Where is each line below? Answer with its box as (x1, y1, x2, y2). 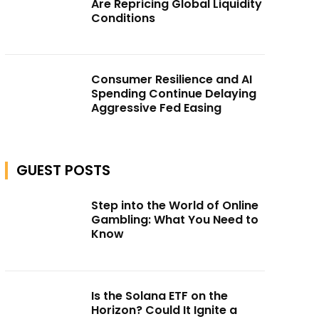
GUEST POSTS (16, 160, 110, 181)
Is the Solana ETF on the (91, 287, 229, 304)
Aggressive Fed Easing (91, 100, 222, 117)
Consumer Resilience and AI (91, 71, 253, 88)
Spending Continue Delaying (91, 85, 257, 103)
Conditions (91, 9, 156, 26)
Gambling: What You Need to (91, 211, 259, 229)
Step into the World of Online (91, 197, 259, 214)
